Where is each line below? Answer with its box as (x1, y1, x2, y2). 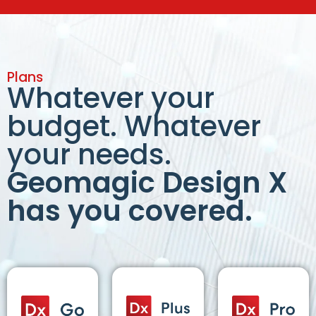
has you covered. (7, 191, 253, 231)
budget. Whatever (7, 107, 261, 147)
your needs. (7, 135, 171, 175)
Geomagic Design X (7, 163, 287, 203)
